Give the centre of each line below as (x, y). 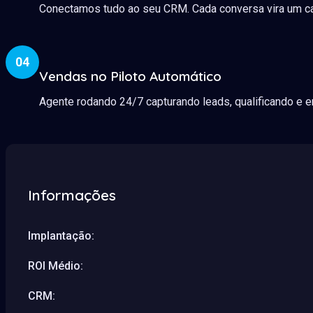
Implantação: (61, 235)
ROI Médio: (56, 265)
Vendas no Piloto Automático (130, 77)
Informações (72, 195)
